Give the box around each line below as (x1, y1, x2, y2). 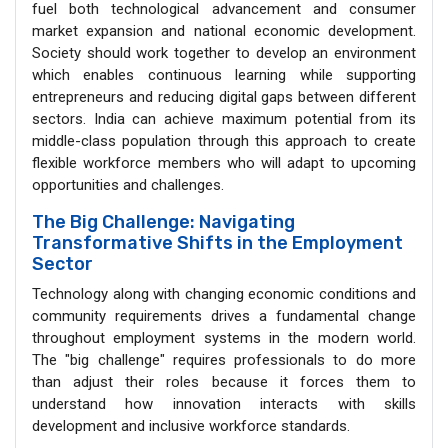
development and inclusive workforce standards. (32, 416, 350, 435)
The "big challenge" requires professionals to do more (32, 350, 416, 369)
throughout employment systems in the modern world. (32, 328, 416, 347)
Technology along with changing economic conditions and (32, 284, 416, 303)
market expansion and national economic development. (32, 21, 416, 40)
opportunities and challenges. (32, 175, 224, 194)
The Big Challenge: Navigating (32, 210, 295, 233)
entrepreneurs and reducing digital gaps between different (32, 87, 416, 106)
